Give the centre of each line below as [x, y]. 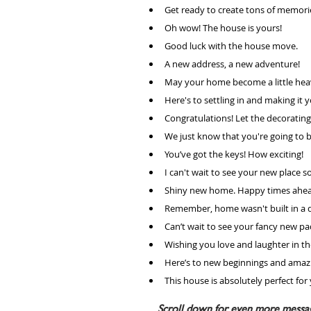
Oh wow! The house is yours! [224, 28]
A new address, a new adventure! [232, 64]
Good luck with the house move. [231, 46]
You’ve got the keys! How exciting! [234, 154]
